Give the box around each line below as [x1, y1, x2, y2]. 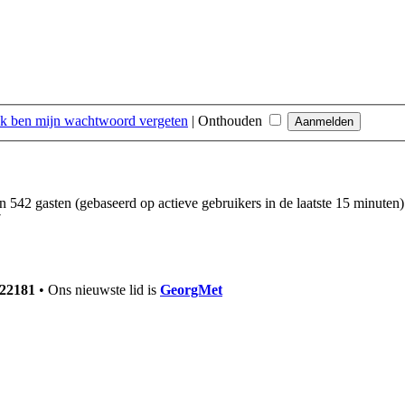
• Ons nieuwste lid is [35, 281, 160, 297]
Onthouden [198, 113, 266, 129]
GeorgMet [160, 281, 222, 297]
